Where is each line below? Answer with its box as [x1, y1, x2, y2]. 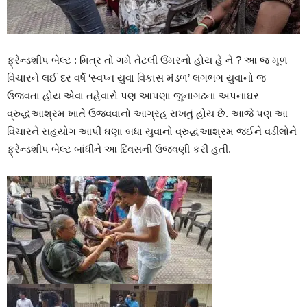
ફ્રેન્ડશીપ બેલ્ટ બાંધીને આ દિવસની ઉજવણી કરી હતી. [7, 143, 231, 155]
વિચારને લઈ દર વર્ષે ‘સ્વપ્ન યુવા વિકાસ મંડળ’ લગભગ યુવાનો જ [7, 71, 266, 84]
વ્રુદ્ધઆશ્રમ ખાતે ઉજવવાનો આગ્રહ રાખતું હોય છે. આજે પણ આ [7, 107, 288, 119]
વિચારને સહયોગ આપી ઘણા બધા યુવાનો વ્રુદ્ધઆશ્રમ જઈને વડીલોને [7, 125, 297, 137]
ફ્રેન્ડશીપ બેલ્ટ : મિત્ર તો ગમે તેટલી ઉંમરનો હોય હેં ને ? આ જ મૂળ [7, 53, 288, 66]
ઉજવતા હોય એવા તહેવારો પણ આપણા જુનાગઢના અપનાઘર [7, 89, 259, 101]
